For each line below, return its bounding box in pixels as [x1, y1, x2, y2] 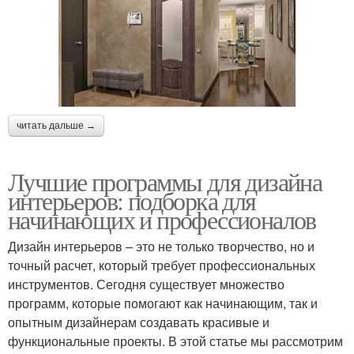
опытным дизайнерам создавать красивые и [8, 313, 269, 332]
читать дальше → [17, 120, 96, 132]
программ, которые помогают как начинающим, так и [8, 294, 318, 313]
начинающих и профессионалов [8, 202, 316, 237]
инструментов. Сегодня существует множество [8, 275, 284, 294]
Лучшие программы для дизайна [8, 164, 322, 199]
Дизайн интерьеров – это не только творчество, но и [8, 237, 314, 256]
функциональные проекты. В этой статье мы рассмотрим [8, 332, 343, 351]
